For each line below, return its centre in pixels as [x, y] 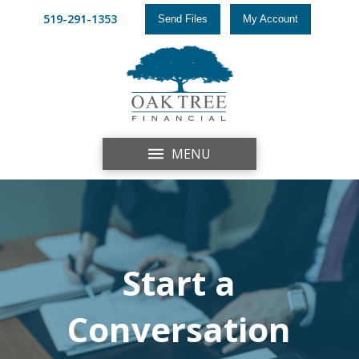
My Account [271, 19]
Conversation [179, 329]
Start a [179, 282]
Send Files [182, 19]
